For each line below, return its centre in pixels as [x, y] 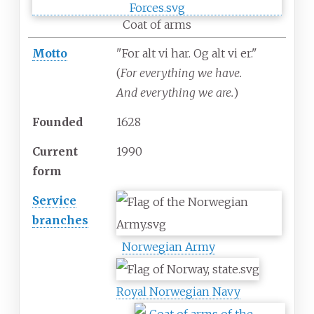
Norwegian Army [169, 247]
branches [60, 220]
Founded [57, 122]
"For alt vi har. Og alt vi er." [187, 54]
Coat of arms [157, 25]
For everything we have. [181, 73]
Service [54, 201]
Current [55, 152]
